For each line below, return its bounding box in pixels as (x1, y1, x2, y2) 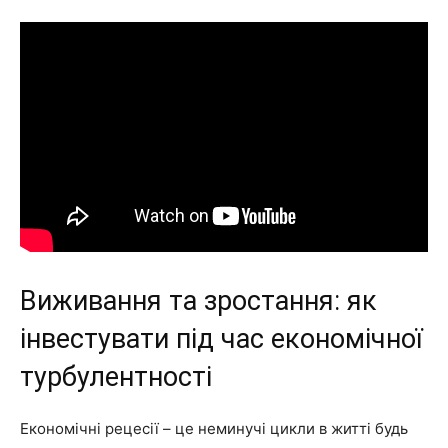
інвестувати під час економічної (20, 322, 423, 355)
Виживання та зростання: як (20, 284, 377, 317)
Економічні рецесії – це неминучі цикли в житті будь (20, 418, 408, 438)
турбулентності (20, 360, 212, 393)
